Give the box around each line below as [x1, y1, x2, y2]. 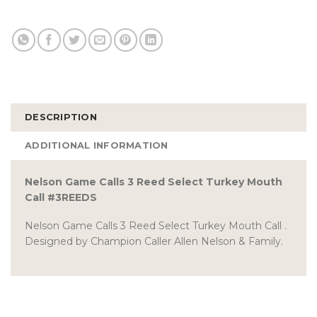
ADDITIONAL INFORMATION [25, 139, 168, 151]
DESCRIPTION [25, 111, 97, 122]
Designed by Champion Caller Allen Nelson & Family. [25, 235, 283, 248]
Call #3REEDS [25, 190, 97, 204]
